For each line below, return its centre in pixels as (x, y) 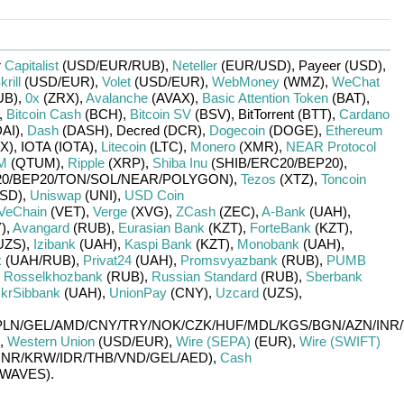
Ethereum (354, 130)
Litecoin (123, 147)
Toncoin (343, 179)
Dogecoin (237, 130)
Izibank (54, 244)
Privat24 (107, 260)
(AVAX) (171, 98)
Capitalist (31, 65)
